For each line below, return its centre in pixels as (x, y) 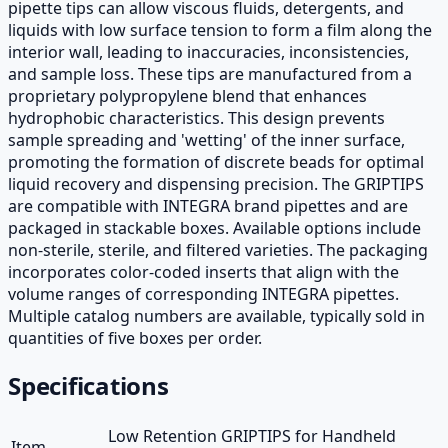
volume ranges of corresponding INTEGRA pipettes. (203, 293)
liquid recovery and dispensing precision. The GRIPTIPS (216, 183)
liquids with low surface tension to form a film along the (220, 29)
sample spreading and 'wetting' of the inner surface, (206, 139)
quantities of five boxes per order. (135, 337)
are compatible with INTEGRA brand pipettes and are (208, 205)
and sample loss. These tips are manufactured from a (210, 73)
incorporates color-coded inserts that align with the (203, 271)
